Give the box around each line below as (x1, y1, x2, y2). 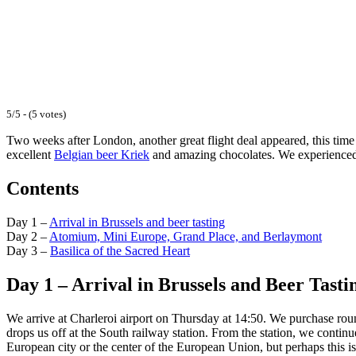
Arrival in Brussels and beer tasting (49, 215, 225, 230)
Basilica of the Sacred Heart (50, 244, 190, 258)
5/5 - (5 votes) (6, 108, 66, 120)
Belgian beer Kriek (54, 148, 149, 162)
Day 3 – (6, 244, 50, 258)
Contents (6, 178, 79, 199)
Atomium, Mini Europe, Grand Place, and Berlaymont (49, 230, 322, 244)
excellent (6, 148, 54, 162)
